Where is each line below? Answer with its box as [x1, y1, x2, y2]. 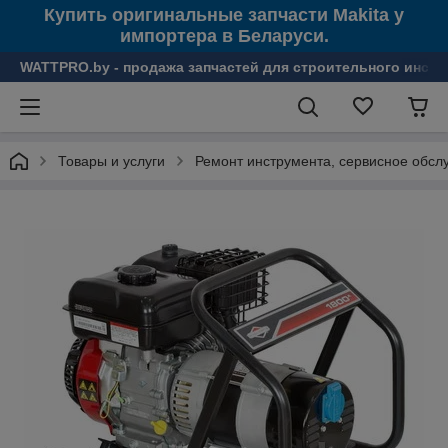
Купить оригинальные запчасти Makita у [44, 5, 404, 25]
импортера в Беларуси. [119, 26, 329, 46]
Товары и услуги [58, 153, 165, 169]
